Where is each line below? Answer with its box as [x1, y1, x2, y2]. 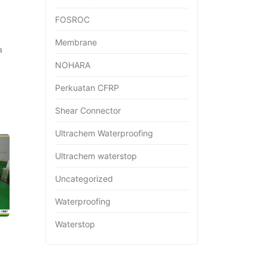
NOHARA [55, 59, 90, 70]
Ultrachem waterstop [55, 150, 137, 161]
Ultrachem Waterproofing [55, 127, 153, 138]
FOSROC [55, 14, 90, 25]
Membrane [55, 36, 97, 47]
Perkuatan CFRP [55, 82, 119, 93]
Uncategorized [55, 173, 113, 184]
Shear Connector [55, 105, 121, 115]
